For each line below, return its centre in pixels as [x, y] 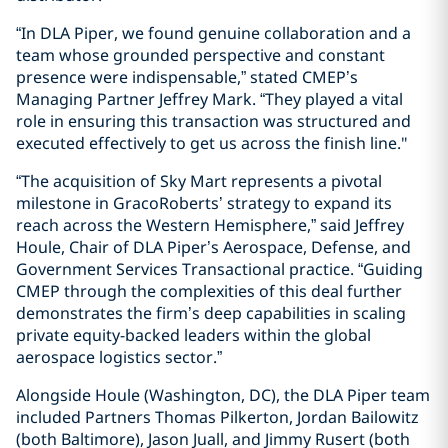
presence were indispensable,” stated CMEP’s [187, 77]
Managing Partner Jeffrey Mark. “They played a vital [209, 99]
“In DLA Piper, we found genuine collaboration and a [213, 33]
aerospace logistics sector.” [119, 357]
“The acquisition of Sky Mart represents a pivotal [199, 181]
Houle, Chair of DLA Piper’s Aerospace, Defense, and [213, 247]
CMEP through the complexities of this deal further [209, 291]
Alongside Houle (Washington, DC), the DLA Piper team [223, 395]
